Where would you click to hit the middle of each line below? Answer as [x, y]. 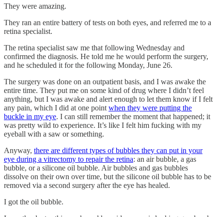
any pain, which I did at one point [56, 108]
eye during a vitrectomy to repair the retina [69, 159]
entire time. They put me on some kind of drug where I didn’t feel [104, 90]
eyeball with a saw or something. [55, 134]
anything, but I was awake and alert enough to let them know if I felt [108, 99]
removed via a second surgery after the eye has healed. [88, 185]
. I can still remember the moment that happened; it [133, 116]
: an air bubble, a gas [165, 159]
